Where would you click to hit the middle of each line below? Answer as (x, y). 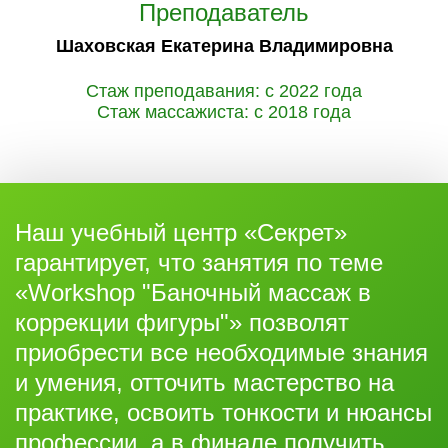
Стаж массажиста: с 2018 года (224, 111)
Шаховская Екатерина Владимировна (224, 45)
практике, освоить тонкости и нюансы (223, 412)
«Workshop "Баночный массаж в (193, 292)
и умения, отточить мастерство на (204, 382)
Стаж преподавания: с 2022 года (224, 90)
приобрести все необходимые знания (221, 352)
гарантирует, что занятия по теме (199, 262)
